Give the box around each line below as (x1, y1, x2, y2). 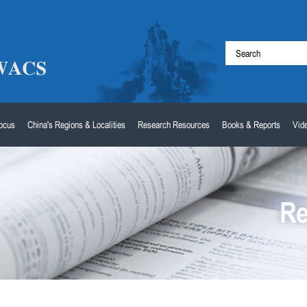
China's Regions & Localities (27, 119, 125, 130)
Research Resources (138, 119, 210, 130)
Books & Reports (222, 119, 280, 130)
